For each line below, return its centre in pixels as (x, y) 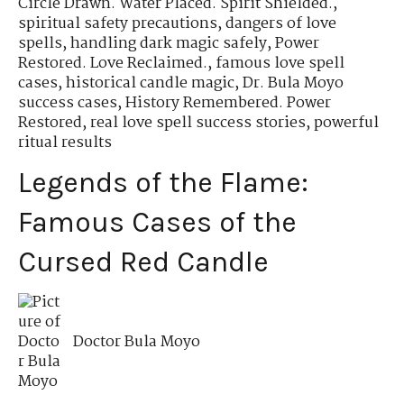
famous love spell (280, 64)
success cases (68, 104)
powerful (346, 124)
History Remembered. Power (228, 104)
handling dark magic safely (169, 44)
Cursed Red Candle (143, 262)
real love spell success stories (198, 124)
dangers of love (281, 24)
